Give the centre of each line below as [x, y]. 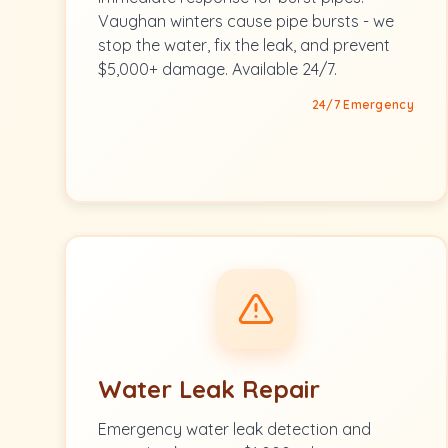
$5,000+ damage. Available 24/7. [217, 69]
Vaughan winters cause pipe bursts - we [246, 21]
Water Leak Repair [209, 389]
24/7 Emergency [362, 104]
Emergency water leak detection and [234, 429]
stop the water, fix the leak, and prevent [244, 45]
